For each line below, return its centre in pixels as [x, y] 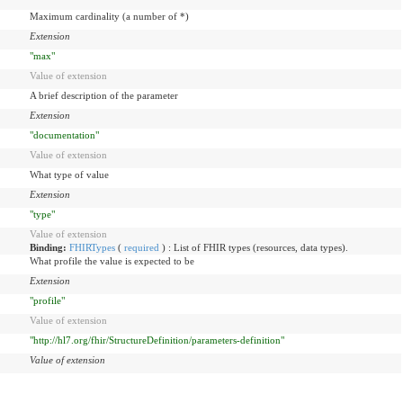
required [142, 247]
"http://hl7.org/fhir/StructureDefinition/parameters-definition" [157, 340]
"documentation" [64, 134]
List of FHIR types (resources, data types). [261, 247]
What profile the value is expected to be [112, 260]
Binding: [49, 247]
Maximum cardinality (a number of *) [109, 16]
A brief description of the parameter [104, 95]
